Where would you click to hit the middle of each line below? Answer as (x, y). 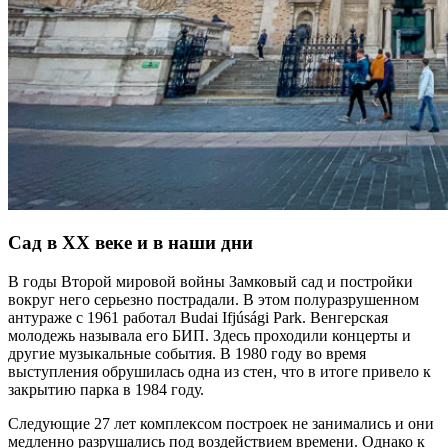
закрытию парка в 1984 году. (106, 390)
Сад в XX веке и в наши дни (130, 243)
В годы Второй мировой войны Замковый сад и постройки (210, 282)
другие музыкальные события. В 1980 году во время (187, 354)
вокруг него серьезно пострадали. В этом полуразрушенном (213, 300)
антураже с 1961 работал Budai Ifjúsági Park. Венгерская (198, 318)
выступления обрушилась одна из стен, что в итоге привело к (219, 372)
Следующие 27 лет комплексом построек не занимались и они (221, 424)
